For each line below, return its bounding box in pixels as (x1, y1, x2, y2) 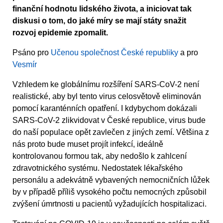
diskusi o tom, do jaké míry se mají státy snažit (12, 16, 186, 25)
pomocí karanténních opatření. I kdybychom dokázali (12, 104, 197, 112)
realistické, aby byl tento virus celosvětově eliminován (12, 92, 201, 101)
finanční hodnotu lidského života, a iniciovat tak (12, 4, 192, 13)
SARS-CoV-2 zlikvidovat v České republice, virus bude (12, 115, 206, 124)
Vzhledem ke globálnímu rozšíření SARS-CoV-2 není (12, 80, 199, 89)
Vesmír (12, 60, 37, 69)
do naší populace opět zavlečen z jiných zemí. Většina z (12, 127, 209, 136)
